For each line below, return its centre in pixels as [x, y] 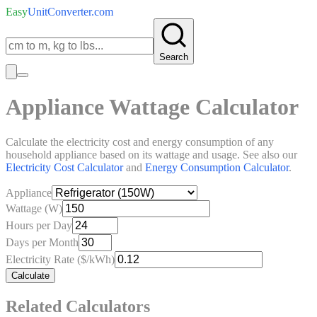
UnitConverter [59, 12]
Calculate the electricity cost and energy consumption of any [140, 142]
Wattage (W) [34, 208]
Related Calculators [78, 306]
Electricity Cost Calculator [64, 167]
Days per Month [42, 242]
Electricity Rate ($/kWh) [60, 259]
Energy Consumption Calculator [217, 167]
